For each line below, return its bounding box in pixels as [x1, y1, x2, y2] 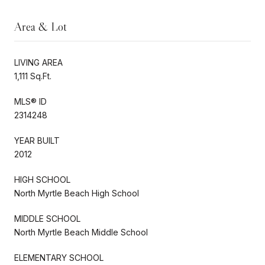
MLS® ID [14, 96, 47, 106]
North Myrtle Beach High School [14, 188, 139, 198]
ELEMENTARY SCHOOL [14, 252, 104, 263]
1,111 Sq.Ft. [14, 70, 51, 81]
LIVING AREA [14, 57, 63, 67]
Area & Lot [14, 19, 67, 34]
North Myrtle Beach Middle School [14, 227, 148, 237]
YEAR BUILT [14, 135, 60, 146]
